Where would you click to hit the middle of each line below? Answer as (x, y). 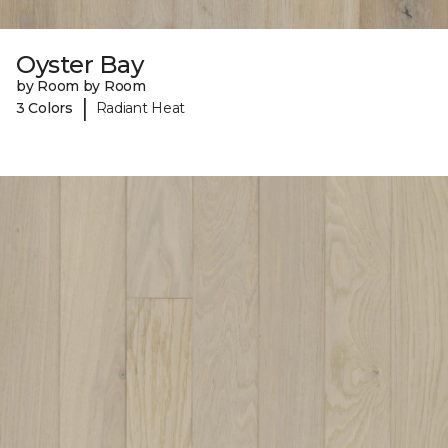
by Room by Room (81, 86)
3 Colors (44, 107)
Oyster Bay (80, 65)
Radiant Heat (140, 107)
